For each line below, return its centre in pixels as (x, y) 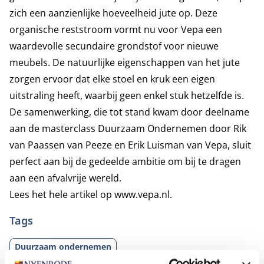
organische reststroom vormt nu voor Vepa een (116, 29)
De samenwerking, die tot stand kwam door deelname (129, 112)
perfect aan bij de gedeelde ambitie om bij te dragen (125, 161)
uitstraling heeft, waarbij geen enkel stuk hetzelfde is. (127, 95)
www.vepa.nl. (143, 194)
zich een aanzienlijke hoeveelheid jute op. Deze (113, 13)
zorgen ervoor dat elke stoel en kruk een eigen (112, 79)
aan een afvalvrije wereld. (65, 178)
